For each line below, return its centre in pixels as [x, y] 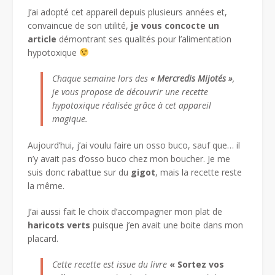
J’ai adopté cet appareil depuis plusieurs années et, [127, 12]
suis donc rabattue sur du [79, 172]
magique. [70, 118]
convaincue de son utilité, [79, 25]
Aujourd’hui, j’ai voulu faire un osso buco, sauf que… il [134, 145]
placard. [43, 238]
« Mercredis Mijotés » [192, 78]
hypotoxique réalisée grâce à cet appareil [132, 105]
